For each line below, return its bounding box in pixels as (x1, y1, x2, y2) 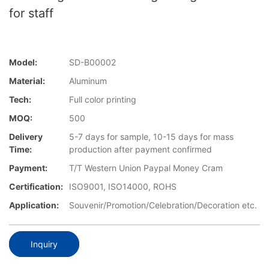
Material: (9, 76, 45, 86)
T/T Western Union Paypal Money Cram (69, 163, 223, 174)
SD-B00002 (69, 57, 116, 68)
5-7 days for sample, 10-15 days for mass (69, 131, 234, 142)
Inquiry (31, 238, 58, 249)
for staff (9, 6, 53, 20)
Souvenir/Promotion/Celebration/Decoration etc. (69, 200, 257, 211)
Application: (9, 200, 59, 211)
